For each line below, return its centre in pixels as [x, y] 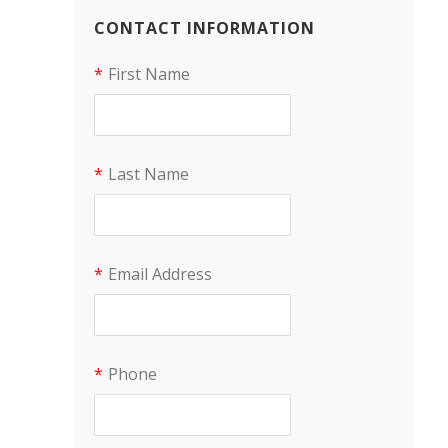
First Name [149, 74]
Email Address [160, 274]
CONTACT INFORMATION [204, 28]
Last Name [148, 174]
